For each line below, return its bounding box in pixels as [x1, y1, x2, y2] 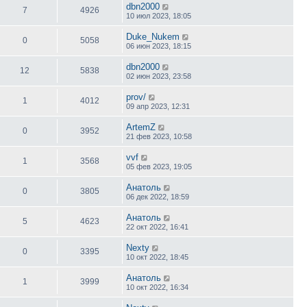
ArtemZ [126, 121, 156, 132]
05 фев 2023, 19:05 [126, 162, 192, 171]
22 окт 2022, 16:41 [126, 222, 188, 231]
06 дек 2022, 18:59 [126, 192, 189, 201]
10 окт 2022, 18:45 [126, 252, 188, 261]
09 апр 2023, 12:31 [126, 101, 190, 110]
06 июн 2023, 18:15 [126, 41, 191, 50]
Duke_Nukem [126, 31, 180, 42]
